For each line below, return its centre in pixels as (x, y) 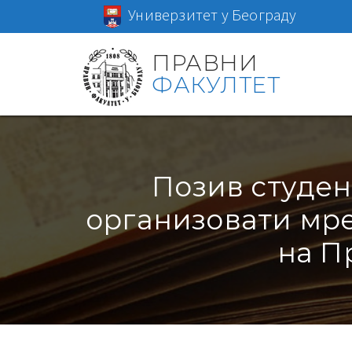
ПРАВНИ (205, 62)
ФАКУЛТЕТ (216, 84)
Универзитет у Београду (213, 15)
